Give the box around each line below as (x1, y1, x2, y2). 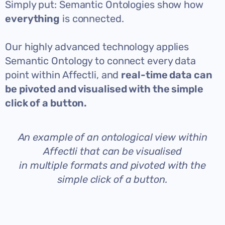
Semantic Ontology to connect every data (5, 54, 196, 67)
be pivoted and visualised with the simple (5, 82, 203, 95)
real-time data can (121, 68, 212, 81)
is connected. (60, 12, 124, 25)
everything (5, 12, 60, 25)
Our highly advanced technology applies (5, 40, 189, 53)
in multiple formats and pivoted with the (19, 159, 206, 171)
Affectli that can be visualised (43, 145, 182, 157)
